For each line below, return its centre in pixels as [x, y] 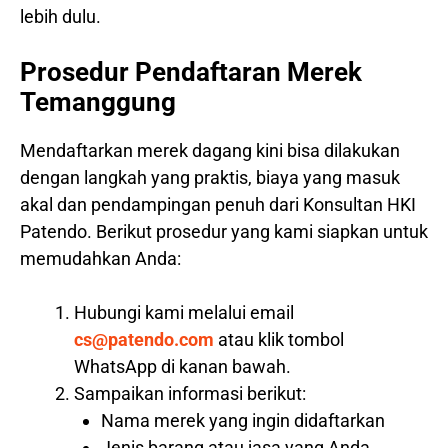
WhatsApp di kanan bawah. [182, 367]
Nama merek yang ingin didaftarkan [243, 421]
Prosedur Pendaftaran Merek [191, 72]
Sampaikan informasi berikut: [190, 394]
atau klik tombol [279, 340]
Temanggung [98, 102]
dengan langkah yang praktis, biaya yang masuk [210, 178]
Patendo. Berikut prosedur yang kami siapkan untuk [224, 232]
